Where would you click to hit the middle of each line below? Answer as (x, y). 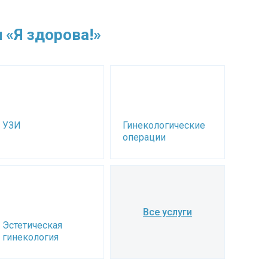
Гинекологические (164, 125)
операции (144, 137)
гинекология (30, 237)
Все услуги (168, 212)
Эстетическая (32, 225)
